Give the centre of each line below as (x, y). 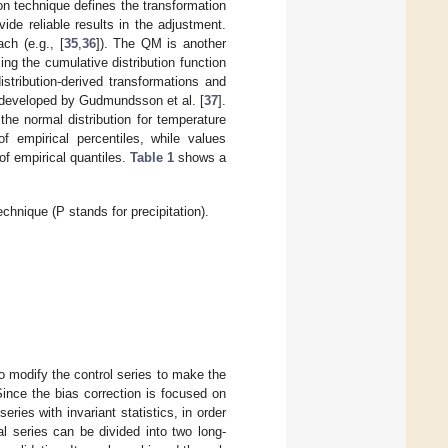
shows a (200, 157)
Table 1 (152, 157)
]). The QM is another (160, 43)
